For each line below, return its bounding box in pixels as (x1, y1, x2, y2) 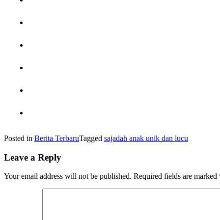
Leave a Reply (4, 152, 61, 163)
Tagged (79, 134, 104, 142)
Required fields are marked (134, 172, 219, 181)
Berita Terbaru (34, 134, 79, 142)
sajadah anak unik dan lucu (104, 134, 188, 142)
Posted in (4, 134, 34, 142)
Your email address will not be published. (4, 172, 132, 181)
